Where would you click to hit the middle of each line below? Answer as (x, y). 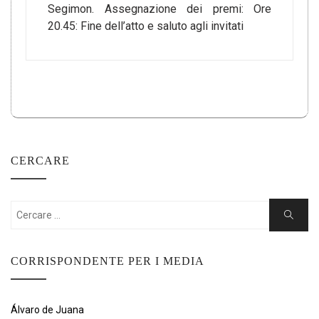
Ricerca (299, 215)
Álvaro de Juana (47, 310)
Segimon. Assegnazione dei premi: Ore (159, 9)
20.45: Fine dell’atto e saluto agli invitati (146, 26)
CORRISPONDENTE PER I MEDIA (108, 261)
